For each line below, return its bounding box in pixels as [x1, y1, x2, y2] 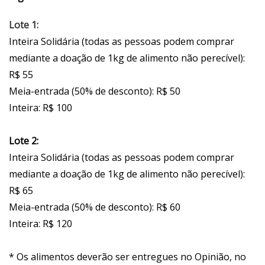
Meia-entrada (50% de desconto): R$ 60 [9, 201, 180, 214]
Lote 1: [9, 18, 38, 32]
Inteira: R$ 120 [9, 217, 72, 231]
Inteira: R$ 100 [9, 101, 72, 115]
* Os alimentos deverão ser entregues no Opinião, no [9, 250, 246, 264]
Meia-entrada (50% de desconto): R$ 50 [9, 85, 180, 98]
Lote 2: [9, 134, 38, 148]
